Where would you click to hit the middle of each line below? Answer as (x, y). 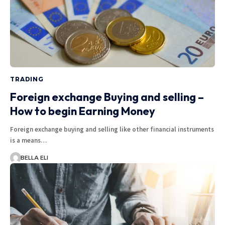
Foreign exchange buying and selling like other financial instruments (112, 130)
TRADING (27, 79)
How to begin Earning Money (83, 111)
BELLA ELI (34, 158)
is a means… (28, 141)
